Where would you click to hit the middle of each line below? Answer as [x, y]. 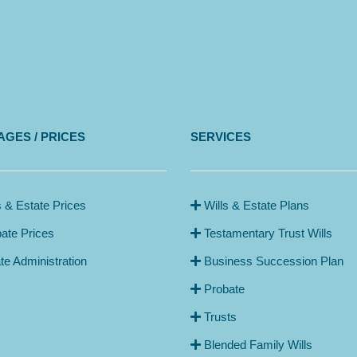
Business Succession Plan [272, 261]
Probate [223, 288]
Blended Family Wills [257, 344]
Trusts [219, 316]
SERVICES [221, 136]
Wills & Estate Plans [255, 205]
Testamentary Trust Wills [267, 233]
